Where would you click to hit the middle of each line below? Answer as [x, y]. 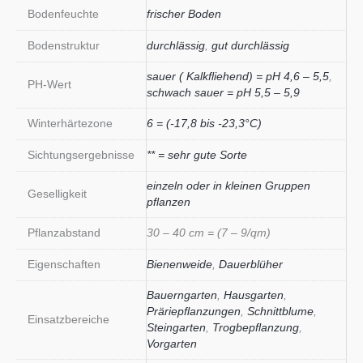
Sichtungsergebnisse [81, 155]
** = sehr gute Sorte [197, 155]
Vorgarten [172, 344]
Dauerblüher [251, 264]
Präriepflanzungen [194, 311]
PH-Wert [49, 84]
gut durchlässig [250, 45]
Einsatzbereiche [68, 319]
